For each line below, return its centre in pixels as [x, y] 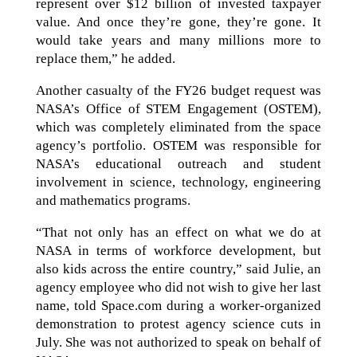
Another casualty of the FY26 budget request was [178, 90]
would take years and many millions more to [178, 40]
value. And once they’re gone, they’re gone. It [178, 22]
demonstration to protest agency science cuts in [178, 324]
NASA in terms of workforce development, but [178, 250]
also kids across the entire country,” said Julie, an [178, 269]
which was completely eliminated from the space [178, 127]
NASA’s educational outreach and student [178, 163]
